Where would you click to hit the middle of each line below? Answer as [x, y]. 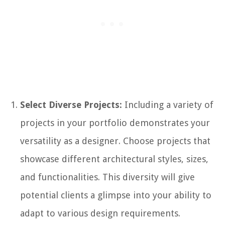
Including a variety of [168, 104]
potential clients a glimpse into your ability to [116, 195]
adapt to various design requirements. [100, 213]
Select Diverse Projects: [71, 104]
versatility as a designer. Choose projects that [115, 141]
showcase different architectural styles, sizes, [114, 159]
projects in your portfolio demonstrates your [115, 123]
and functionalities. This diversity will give [107, 177]
